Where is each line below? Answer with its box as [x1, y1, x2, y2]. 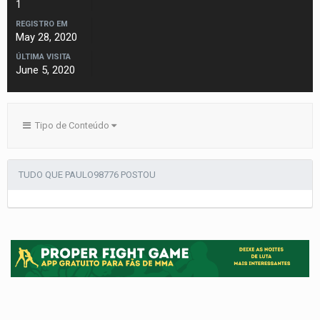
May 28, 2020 [16, 30, 77, 44]
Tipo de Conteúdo [31, 119, 111, 131]
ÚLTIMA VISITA [16, 51, 71, 61]
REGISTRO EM [16, 19, 68, 29]
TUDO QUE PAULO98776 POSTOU [19, 169, 156, 180]
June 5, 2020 [16, 63, 75, 76]
